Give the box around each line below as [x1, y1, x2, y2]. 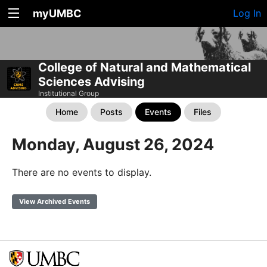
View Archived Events [19, 197, 90, 206]
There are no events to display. [12, 166, 151, 178]
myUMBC [33, 7, 82, 20]
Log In [233, 7, 261, 19]
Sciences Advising [38, 74, 145, 89]
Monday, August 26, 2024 [12, 134, 214, 154]
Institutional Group [38, 88, 99, 98]
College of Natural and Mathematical [38, 60, 251, 74]
